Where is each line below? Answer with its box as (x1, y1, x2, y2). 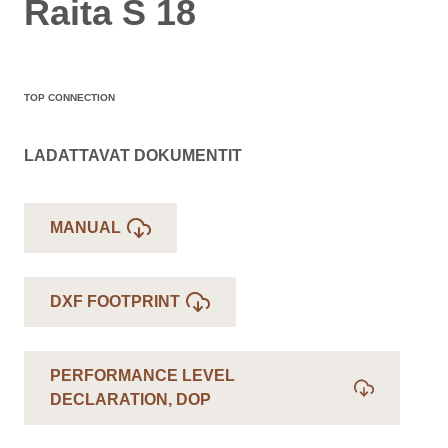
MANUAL (50, 219, 121, 236)
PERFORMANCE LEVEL (50, 367, 235, 384)
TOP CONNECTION (24, 92, 115, 103)
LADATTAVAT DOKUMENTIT (24, 147, 242, 164)
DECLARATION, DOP (50, 391, 211, 408)
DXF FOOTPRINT (50, 293, 180, 310)
